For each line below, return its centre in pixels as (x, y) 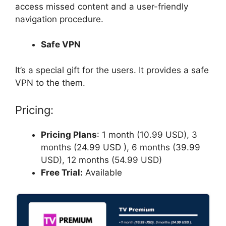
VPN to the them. (51, 82)
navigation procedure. (61, 19)
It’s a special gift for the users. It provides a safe (112, 70)
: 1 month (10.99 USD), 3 (147, 135)
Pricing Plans (69, 135)
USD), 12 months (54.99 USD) (101, 160)
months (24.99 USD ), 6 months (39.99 (121, 148)
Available (102, 173)
